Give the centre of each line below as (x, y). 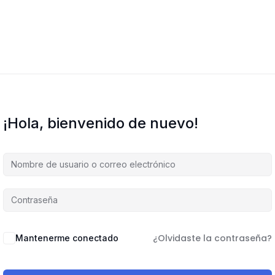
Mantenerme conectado (67, 238)
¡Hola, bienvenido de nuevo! (101, 123)
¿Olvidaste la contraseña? (212, 238)
